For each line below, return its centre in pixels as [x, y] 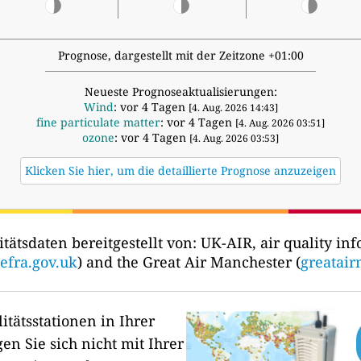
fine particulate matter [98, 122]
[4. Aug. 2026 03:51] [280, 123]
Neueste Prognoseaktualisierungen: [180, 92]
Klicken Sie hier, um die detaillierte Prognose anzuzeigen [180, 171]
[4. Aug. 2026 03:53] [234, 139]
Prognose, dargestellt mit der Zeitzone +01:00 [180, 56]
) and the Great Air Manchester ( [189, 262]
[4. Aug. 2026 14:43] [233, 108]
